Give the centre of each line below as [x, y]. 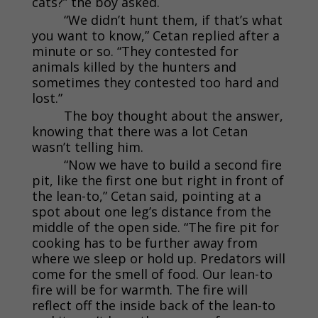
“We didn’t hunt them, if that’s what [173, 20]
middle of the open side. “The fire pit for [155, 227]
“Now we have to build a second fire [172, 164]
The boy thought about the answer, [173, 115]
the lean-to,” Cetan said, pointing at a [146, 196]
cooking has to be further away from [144, 242]
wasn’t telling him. [87, 147]
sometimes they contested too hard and [155, 82]
